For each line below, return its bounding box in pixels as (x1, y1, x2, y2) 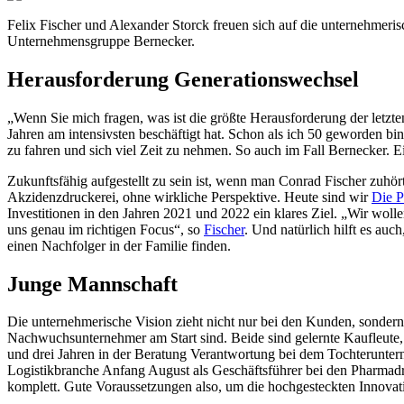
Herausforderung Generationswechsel (7, 67, 359, 91)
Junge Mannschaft (7, 271, 178, 296)
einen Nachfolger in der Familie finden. (7, 237, 231, 253)
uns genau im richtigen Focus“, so (7, 221, 204, 237)
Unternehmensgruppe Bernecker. (7, 32, 195, 49)
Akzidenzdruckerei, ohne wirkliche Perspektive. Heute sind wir (7, 188, 372, 205)
